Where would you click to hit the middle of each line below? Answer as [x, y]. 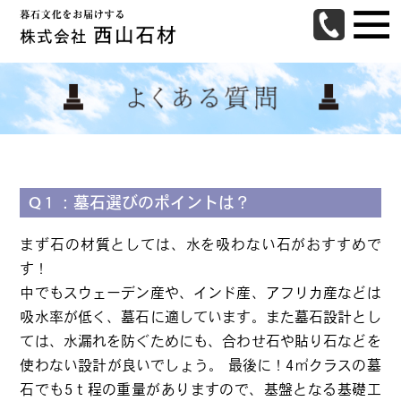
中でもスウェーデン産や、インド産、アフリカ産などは [200, 293]
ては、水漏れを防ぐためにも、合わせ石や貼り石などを [200, 341]
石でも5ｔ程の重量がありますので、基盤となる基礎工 [200, 389]
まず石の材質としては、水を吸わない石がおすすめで [200, 244]
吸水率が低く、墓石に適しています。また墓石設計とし [200, 317]
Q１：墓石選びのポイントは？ [140, 202]
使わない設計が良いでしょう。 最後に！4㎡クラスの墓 [200, 365]
